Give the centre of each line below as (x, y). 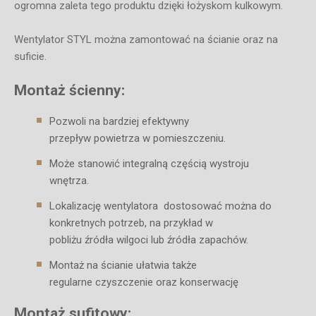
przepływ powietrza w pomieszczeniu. (138, 139)
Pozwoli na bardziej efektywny (119, 122)
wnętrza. (69, 181)
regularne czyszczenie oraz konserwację (144, 282)
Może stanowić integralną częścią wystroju (149, 164)
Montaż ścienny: (69, 91)
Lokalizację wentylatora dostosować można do (160, 206)
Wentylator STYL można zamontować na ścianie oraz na (146, 40)
